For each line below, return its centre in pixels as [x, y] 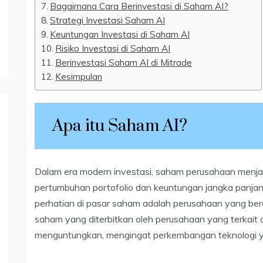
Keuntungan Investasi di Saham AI [120, 34]
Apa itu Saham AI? [120, 126]
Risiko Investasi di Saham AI [113, 48]
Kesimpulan [79, 76]
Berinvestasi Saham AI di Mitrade [124, 62]
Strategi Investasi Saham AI [108, 20]
